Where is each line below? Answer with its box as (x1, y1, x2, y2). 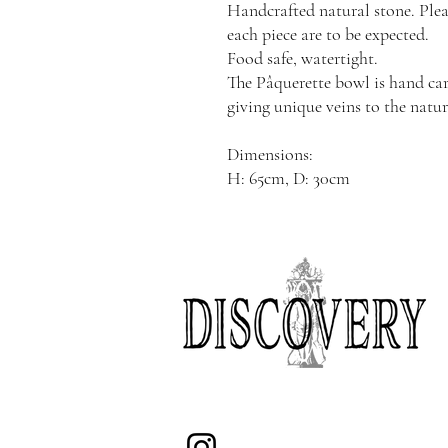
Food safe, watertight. (227, 47, 378, 69)
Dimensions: (227, 143, 313, 165)
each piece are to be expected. (227, 23, 429, 45)
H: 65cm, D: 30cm (227, 167, 350, 189)
